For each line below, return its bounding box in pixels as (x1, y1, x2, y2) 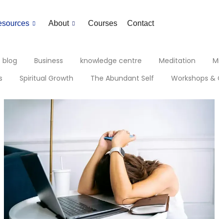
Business (34, 55, 63, 66)
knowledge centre (80, 55, 142, 66)
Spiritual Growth (20, 73, 73, 83)
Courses (88, 19, 118, 27)
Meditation (159, 55, 196, 66)
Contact (127, 19, 154, 27)
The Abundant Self (90, 73, 154, 83)
